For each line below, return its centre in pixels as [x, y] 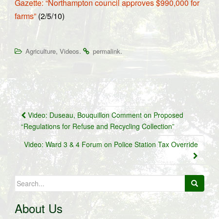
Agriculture [41, 51]
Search [25, 180]
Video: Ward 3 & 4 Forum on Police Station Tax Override [111, 144]
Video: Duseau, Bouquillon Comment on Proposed [105, 115]
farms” [25, 16]
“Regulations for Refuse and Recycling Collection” [98, 126]
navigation [46, 128]
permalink [107, 51]
